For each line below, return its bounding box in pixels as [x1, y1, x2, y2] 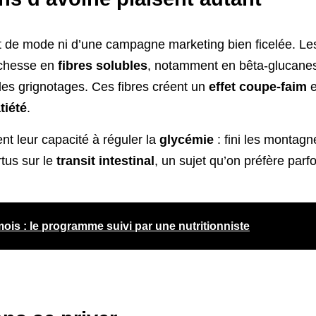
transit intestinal [56, 153, 154, 168]
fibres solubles [58, 59, 147, 73]
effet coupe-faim [209, 80, 307, 95]
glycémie [159, 132, 214, 147]
